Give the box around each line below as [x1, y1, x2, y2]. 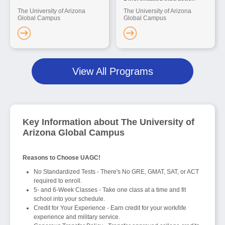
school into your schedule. [34, 195, 105, 203]
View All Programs [72, 66, 153, 77]
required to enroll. [34, 177, 82, 185]
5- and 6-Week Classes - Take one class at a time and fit [34, 186, 186, 194]
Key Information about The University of [23, 117, 194, 128]
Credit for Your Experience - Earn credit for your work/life [34, 204, 186, 212]
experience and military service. [34, 213, 120, 221]
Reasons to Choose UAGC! [23, 154, 100, 162]
